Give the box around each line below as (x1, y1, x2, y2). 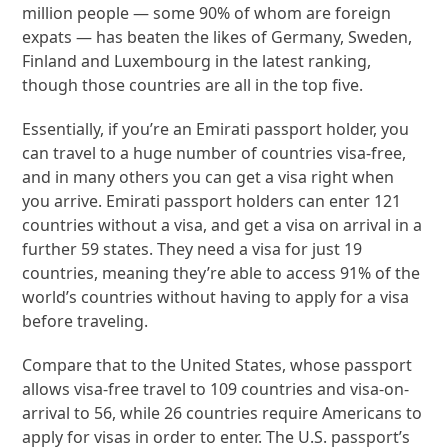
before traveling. (22, 309, 149, 332)
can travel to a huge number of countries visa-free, (22, 141, 407, 164)
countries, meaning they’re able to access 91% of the (22, 261, 421, 284)
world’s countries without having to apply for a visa (22, 285, 410, 308)
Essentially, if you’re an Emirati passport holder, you (22, 117, 410, 140)
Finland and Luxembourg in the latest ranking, (22, 49, 372, 72)
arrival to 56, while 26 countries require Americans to (22, 401, 423, 424)
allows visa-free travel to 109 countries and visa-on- (22, 377, 410, 400)
